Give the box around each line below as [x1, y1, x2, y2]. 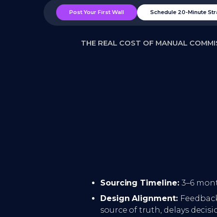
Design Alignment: [100, 193, 180, 203]
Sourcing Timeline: [100, 178, 182, 187]
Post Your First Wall [69, 9, 124, 16]
